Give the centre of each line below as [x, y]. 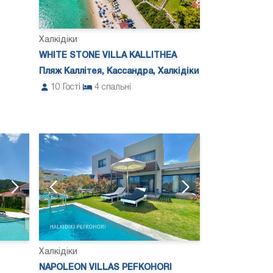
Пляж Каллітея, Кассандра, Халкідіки [119, 72]
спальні [116, 88]
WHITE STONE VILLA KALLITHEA [108, 56]
